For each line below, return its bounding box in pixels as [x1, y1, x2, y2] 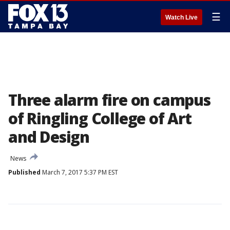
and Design [8, 126, 90, 147]
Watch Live [165, 14, 198, 21]
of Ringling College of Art [8, 108, 191, 129]
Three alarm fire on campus [8, 89, 210, 110]
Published [8, 168, 41, 177]
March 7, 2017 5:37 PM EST [41, 168, 118, 177]
